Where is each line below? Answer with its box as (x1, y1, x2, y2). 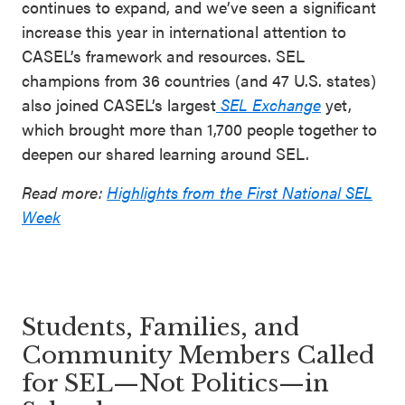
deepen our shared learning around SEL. (22, 141, 314, 165)
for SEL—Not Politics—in (22, 368, 329, 398)
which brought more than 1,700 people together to (22, 117, 377, 140)
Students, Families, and (22, 312, 299, 342)
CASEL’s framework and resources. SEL (22, 43, 305, 67)
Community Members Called (22, 340, 374, 370)
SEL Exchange (221, 92, 321, 116)
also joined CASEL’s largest (22, 92, 216, 116)
